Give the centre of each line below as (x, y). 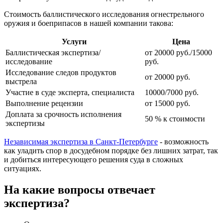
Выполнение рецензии (44, 103)
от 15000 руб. (167, 103)
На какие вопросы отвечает (80, 189)
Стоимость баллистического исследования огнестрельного (104, 14)
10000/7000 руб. (172, 92)
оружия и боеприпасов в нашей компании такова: (89, 23)
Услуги (74, 41)
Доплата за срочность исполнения (63, 114)
